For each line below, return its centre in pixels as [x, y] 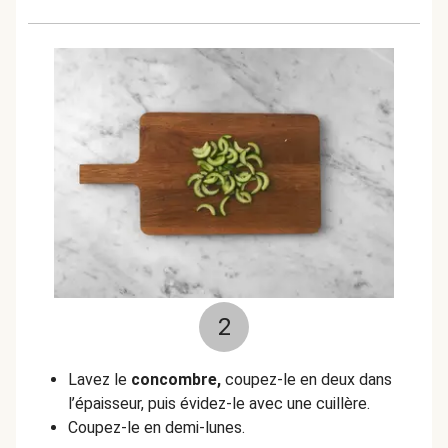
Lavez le [99, 379]
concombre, [176, 379]
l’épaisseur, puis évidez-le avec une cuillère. [219, 403]
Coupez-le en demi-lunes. [156, 427]
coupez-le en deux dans [306, 379]
